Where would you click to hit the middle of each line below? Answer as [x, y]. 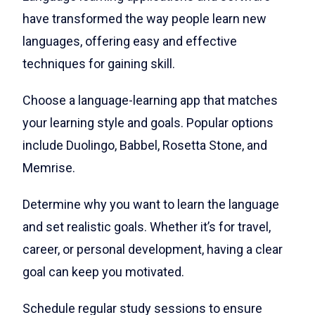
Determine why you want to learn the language [151, 205]
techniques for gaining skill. [99, 64]
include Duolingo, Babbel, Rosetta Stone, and [145, 146]
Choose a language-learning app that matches [150, 101]
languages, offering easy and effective [130, 41]
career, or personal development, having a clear [153, 250]
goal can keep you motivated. [103, 272]
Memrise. [49, 168]
